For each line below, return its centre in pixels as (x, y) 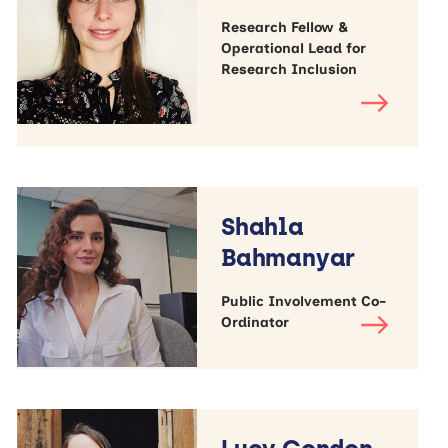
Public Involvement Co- (304, 301)
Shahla (262, 226)
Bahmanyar (288, 257)
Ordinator (255, 322)
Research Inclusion (289, 69)
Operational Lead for (294, 48)
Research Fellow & (285, 27)
